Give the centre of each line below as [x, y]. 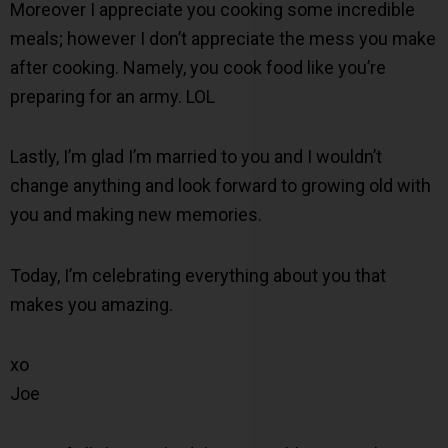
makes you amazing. [91, 304]
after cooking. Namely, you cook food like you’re [198, 67]
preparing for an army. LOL [112, 96]
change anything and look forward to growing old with [220, 186]
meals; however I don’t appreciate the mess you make [223, 38]
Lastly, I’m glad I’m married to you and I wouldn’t [196, 157]
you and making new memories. [136, 215]
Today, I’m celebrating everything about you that [198, 275]
